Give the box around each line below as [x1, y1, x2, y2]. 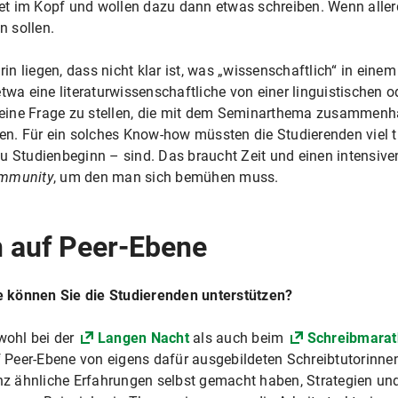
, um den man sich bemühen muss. [52, 168, 279, 186]
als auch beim [188, 329, 288, 346]
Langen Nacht [97, 329, 189, 346]
